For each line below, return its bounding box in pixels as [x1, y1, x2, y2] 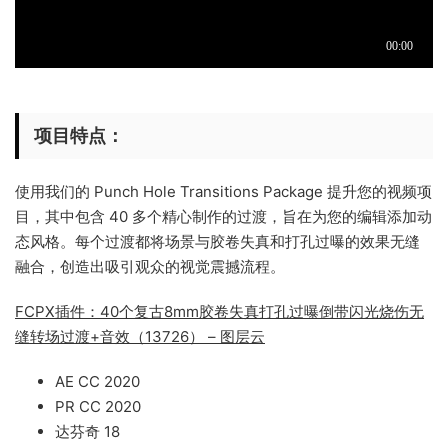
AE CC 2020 [55, 372, 140, 391]
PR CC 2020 [55, 397, 141, 416]
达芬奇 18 [55, 422, 120, 441]
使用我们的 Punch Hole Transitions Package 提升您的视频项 [15, 182, 432, 201]
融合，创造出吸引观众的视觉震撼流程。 [15, 257, 285, 276]
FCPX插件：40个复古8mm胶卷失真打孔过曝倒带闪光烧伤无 [15, 302, 424, 321]
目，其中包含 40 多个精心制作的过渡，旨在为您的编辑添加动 [15, 207, 432, 226]
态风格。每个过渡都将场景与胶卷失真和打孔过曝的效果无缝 [15, 232, 420, 251]
